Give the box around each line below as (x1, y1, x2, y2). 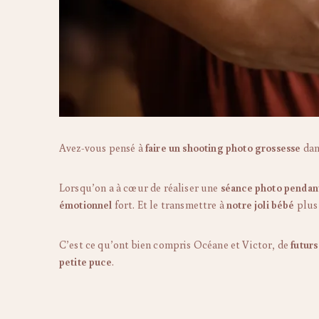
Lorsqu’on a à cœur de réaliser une (59, 180, 221, 194)
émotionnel (59, 197, 113, 211)
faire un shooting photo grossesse (145, 140, 301, 155)
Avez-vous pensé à (59, 140, 145, 155)
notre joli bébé (226, 197, 295, 211)
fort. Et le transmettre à (112, 197, 227, 211)
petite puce (59, 254, 112, 268)
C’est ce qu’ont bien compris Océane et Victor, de (59, 237, 291, 251)
